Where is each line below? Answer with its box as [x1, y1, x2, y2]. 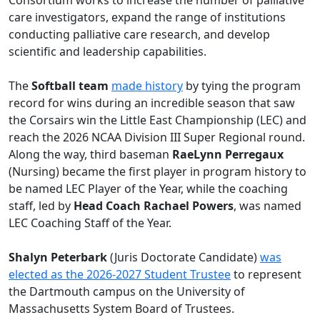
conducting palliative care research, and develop [9, 26, 270, 42]
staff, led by [9, 198, 74, 214]
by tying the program [183, 78, 301, 94]
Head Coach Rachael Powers [74, 198, 234, 214]
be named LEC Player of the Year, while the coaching [9, 181, 288, 196]
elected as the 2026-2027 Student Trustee [9, 266, 231, 282]
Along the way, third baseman [9, 146, 172, 162]
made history [111, 78, 183, 94]
